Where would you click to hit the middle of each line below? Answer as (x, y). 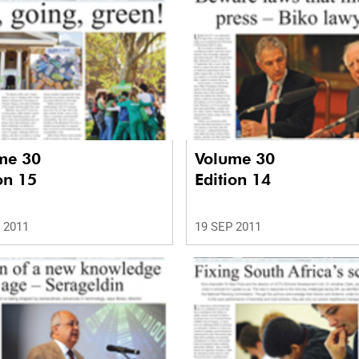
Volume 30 (237, 159)
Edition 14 (233, 180)
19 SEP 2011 (228, 227)
